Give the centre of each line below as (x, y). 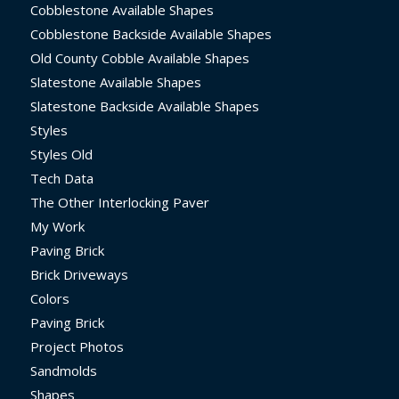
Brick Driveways (79, 275)
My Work (57, 227)
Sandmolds (63, 371)
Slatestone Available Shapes (115, 82)
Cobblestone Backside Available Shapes (151, 34)
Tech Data (61, 179)
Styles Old (61, 155)
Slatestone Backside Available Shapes (144, 106)
